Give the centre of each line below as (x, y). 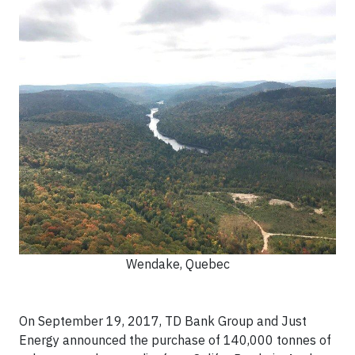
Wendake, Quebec (177, 263)
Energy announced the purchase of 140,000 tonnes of (175, 340)
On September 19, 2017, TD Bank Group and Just (163, 321)
